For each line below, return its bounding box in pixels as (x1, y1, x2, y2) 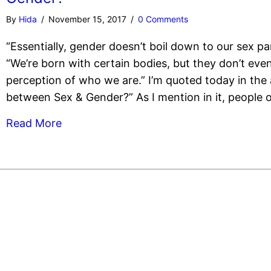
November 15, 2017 (48, 13, 129, 24)
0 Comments (137, 13, 188, 24)
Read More (5, 116, 62, 129)
